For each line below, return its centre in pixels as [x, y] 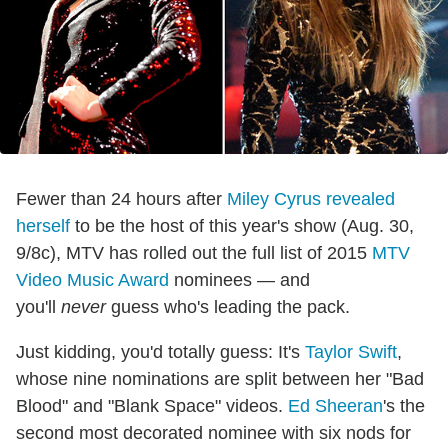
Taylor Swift [351, 352]
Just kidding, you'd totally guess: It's [160, 352]
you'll [38, 307]
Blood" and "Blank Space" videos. [152, 406]
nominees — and [239, 280]
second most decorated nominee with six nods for [213, 433]
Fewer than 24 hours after [121, 199]
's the [404, 406]
